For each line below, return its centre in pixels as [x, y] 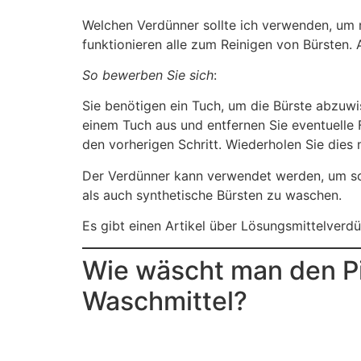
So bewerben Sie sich [148, 75]
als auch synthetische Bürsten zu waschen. [212, 195]
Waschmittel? [165, 301]
